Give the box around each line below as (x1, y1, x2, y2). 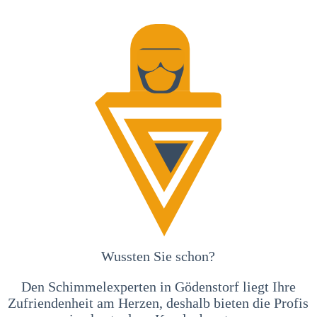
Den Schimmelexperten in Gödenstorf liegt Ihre (21, 278, 296, 294)
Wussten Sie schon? (101, 248, 216, 264)
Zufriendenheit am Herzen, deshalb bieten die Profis (8, 294, 309, 311)
